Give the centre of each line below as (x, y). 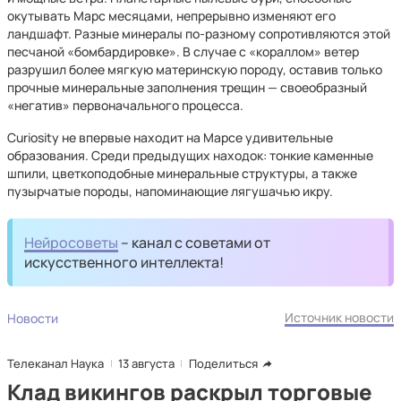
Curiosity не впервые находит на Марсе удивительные (170, 137)
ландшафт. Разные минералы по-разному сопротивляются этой (199, 34)
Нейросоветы (72, 243)
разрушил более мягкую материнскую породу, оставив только (195, 69)
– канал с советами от (195, 243)
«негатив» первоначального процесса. (125, 105)
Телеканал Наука (55, 363)
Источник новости (339, 317)
